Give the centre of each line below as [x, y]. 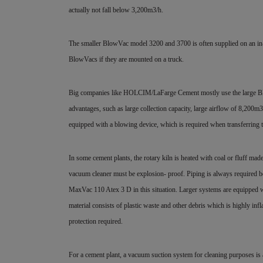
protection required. [96, 221]
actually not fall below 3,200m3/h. [117, 10]
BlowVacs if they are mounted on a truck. [126, 59]
